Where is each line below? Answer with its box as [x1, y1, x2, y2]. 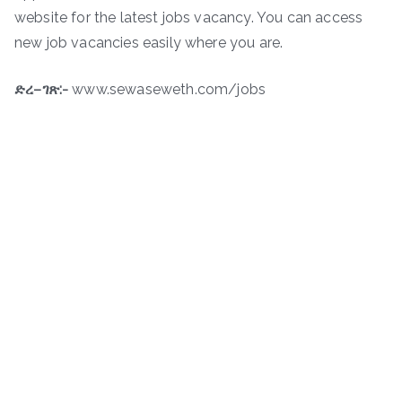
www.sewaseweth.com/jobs [68, 80, 266, 98]
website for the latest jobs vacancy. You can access [14, 8, 363, 26]
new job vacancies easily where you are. [14, 33, 284, 51]
